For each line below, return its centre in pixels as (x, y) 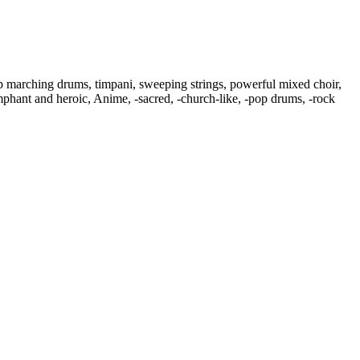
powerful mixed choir (284, 84)
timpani (114, 84)
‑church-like (207, 99)
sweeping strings (181, 84)
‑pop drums (273, 99)
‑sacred (152, 99)
